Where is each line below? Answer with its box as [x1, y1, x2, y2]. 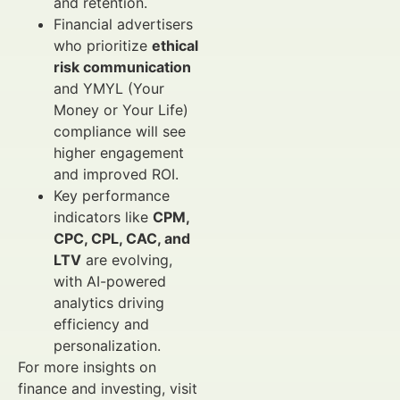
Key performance [54, 187, 170, 204]
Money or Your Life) [54, 101, 188, 119]
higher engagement [54, 144, 184, 162]
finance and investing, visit [18, 379, 197, 397]
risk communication [54, 58, 191, 76]
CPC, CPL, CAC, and [54, 229, 190, 247]
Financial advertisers [54, 15, 193, 33]
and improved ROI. [54, 165, 179, 183]
